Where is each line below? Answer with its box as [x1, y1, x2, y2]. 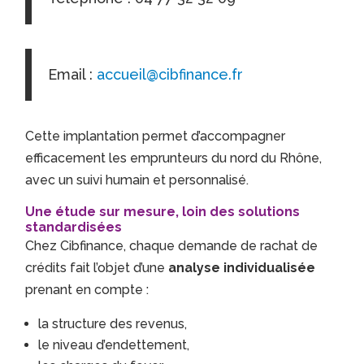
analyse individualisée [168, 260, 316, 276]
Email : [48, 66, 97, 84]
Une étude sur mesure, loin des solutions [25, 204, 301, 220]
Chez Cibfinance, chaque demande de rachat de [25, 238, 318, 254]
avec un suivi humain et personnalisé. [25, 172, 249, 188]
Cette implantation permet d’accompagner [25, 128, 286, 145]
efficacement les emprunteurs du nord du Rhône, [25, 150, 323, 167]
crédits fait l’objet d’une [25, 260, 169, 276]
